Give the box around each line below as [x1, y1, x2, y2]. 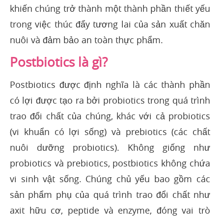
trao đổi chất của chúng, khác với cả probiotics [10, 110, 210, 122]
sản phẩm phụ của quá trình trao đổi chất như [10, 189, 210, 201]
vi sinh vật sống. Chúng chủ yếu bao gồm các [10, 173, 210, 185]
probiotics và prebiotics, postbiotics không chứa [10, 157, 210, 169]
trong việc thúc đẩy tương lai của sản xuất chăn [10, 18, 210, 30]
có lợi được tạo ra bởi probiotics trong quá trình [10, 94, 210, 107]
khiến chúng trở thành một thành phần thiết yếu [10, 2, 210, 15]
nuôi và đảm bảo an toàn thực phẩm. [10, 34, 163, 46]
